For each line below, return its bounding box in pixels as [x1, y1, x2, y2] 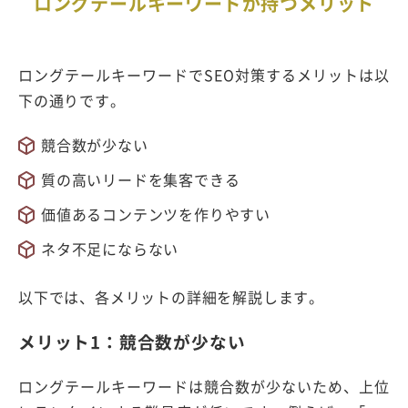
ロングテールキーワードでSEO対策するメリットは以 [18, 64, 390, 87]
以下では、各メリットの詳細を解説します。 [18, 286, 324, 309]
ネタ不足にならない [41, 238, 179, 260]
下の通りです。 [18, 89, 126, 112]
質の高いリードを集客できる [41, 168, 240, 191]
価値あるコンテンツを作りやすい [41, 203, 270, 226]
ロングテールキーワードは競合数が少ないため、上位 [18, 374, 390, 397]
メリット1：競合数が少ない [18, 329, 246, 355]
